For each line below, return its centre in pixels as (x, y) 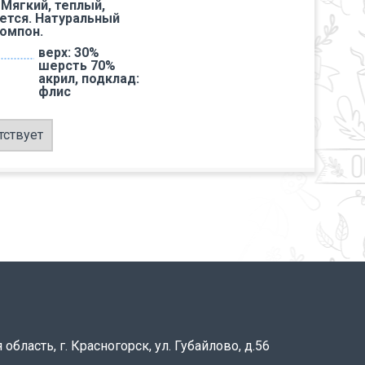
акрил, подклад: (89, 79)
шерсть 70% (77, 66)
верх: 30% (69, 53)
